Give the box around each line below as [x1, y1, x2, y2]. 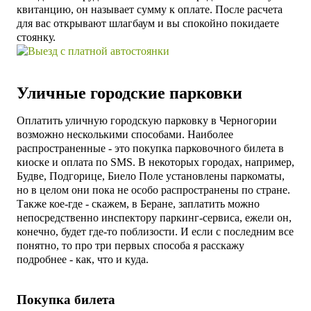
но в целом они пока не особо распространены [17, 183, 242, 196]
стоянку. [17, 31, 56, 43]
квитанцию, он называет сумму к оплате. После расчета [17, 3, 283, 15]
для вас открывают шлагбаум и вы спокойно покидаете [17, 17, 279, 29]
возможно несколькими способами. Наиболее [17, 128, 233, 140]
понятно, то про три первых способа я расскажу [17, 239, 244, 251]
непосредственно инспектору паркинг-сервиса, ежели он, [17, 211, 292, 224]
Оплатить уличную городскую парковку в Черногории [17, 114, 277, 126]
